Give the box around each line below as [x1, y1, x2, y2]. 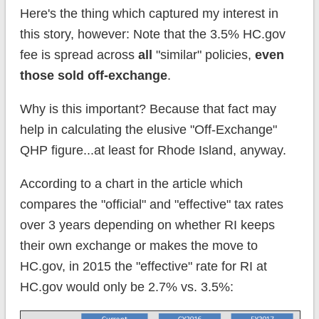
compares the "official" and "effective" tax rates [19, 197, 283, 212]
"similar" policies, [152, 48, 255, 63]
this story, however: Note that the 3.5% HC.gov [19, 27, 286, 42]
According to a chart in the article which [19, 177, 243, 192]
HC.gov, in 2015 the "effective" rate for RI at [19, 259, 267, 274]
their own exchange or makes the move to [19, 239, 258, 253]
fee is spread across [19, 48, 135, 63]
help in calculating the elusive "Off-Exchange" [19, 122, 277, 137]
